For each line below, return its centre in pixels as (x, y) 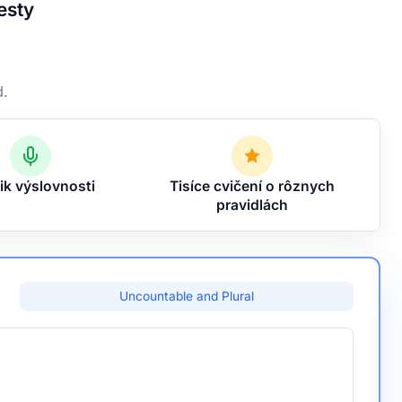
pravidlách (252, 205)
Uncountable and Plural (187, 296)
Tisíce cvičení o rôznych (252, 186)
